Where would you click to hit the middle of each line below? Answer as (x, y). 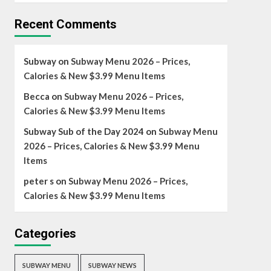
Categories (45, 234)
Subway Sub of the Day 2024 (83, 132)
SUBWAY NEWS (112, 266)
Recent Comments (65, 24)
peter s (38, 181)
